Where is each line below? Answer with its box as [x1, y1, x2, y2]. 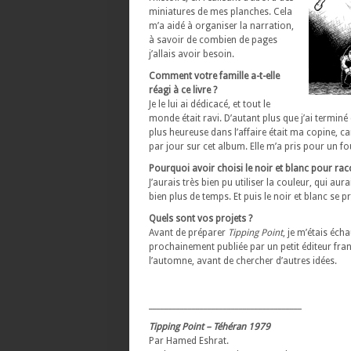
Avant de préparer [149, 227, 228, 238]
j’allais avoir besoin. [149, 49, 234, 60]
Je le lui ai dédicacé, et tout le [149, 99, 270, 110]
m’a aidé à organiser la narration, [149, 20, 294, 31]
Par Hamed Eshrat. [149, 335, 229, 346]
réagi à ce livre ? [149, 85, 217, 96]
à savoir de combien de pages [149, 34, 277, 45]
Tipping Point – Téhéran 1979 [149, 321, 270, 332]
